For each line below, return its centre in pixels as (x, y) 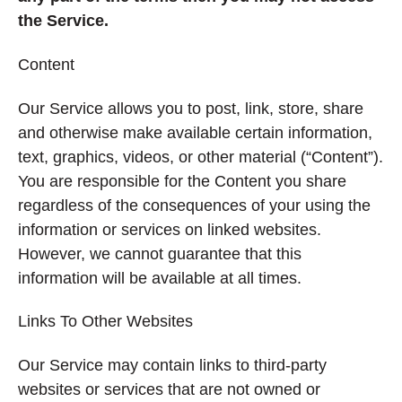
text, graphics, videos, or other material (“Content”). (201, 157)
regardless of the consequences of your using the (194, 205)
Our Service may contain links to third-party (172, 366)
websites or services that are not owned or (169, 390)
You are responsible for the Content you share (182, 181)
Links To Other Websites (105, 322)
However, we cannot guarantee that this (160, 253)
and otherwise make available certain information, (195, 132)
